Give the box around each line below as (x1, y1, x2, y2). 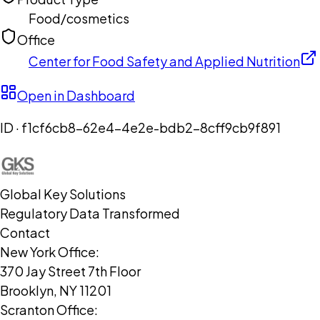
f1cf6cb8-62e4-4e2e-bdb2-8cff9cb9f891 (21, 119, 281, 136)
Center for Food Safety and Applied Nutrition (29, 53, 300, 70)
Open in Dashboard (17, 87, 135, 104)
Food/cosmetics (29, 10, 129, 27)
